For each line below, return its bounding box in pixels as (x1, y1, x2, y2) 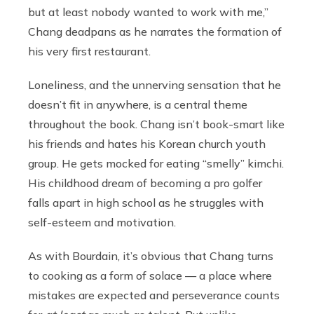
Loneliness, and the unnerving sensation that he (28, 77, 281, 92)
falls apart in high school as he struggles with (28, 195, 264, 210)
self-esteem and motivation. (28, 214, 179, 229)
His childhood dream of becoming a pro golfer (28, 175, 262, 190)
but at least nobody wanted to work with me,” (28, 4, 268, 19)
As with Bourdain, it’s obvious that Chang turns (28, 248, 273, 263)
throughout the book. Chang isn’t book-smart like (28, 116, 285, 131)
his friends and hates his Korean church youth (28, 136, 266, 151)
